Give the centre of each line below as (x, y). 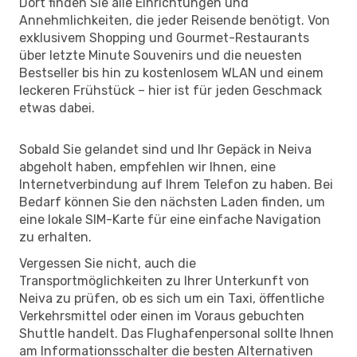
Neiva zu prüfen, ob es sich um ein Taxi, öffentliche (172, 298)
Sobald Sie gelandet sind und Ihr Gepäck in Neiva (165, 149)
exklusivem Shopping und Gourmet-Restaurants (164, 37)
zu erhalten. (55, 237)
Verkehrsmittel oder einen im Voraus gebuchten (162, 316)
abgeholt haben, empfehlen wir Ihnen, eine (147, 167)
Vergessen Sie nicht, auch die (108, 263)
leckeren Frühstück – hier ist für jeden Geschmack (171, 90)
